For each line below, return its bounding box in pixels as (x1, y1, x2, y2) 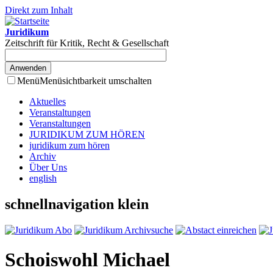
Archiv (29, 151, 56, 161)
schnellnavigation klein (5, 196, 149, 212)
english (29, 173, 57, 183)
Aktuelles (29, 96, 66, 107)
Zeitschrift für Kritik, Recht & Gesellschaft (5, 38, 169, 48)
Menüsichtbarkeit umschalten (40, 76, 152, 86)
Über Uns (29, 162, 67, 172)
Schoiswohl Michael (5, 249, 170, 271)
